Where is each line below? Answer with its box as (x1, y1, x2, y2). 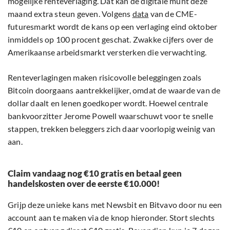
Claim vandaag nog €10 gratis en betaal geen (8, 168, 182, 179)
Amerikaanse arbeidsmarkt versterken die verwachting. (8, 47, 207, 57)
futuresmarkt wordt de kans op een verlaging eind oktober (8, 22, 218, 32)
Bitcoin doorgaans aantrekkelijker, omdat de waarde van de (8, 85, 221, 95)
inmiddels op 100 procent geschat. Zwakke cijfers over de (8, 34, 214, 45)
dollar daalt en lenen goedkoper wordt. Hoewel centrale (8, 98, 208, 108)
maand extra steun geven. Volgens (8, 9, 132, 19)
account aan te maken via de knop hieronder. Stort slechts (8, 213, 215, 223)
